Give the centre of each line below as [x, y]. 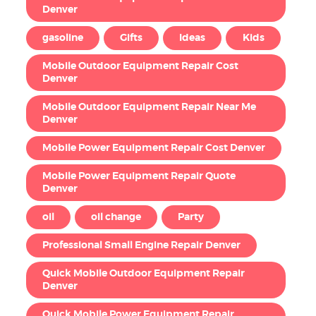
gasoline [62, 38]
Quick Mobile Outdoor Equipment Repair [143, 274]
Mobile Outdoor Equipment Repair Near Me [149, 108]
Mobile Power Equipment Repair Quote [139, 177]
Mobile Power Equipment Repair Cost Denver [153, 148]
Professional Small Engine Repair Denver [141, 246]
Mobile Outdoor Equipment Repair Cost [140, 67]
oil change [116, 218]
